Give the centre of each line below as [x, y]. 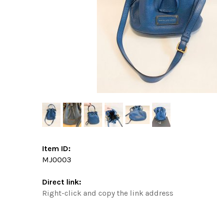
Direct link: [62, 182]
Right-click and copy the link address [108, 193]
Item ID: [56, 148]
